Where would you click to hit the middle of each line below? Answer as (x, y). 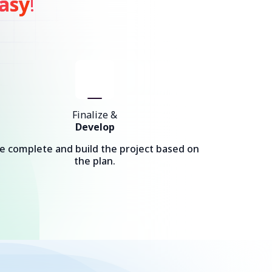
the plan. (95, 161)
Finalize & (95, 115)
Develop (95, 127)
